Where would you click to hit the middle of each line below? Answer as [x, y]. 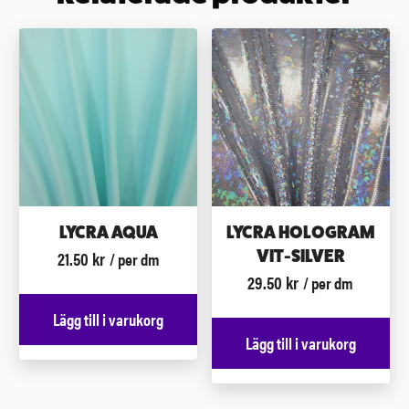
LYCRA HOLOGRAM [300, 232]
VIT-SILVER [300, 256]
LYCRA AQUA [108, 232]
